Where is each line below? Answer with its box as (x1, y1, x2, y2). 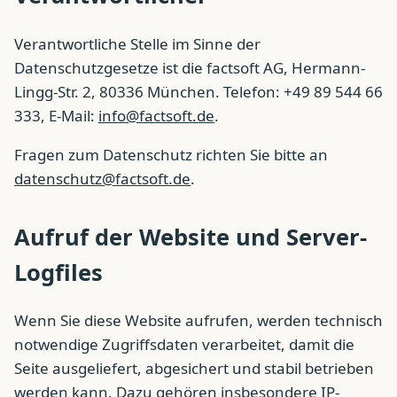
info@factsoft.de (98, 105, 214, 126)
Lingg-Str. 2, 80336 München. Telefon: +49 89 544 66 (14, 81, 383, 102)
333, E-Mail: (14, 105, 98, 126)
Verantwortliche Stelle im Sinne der (14, 33, 261, 54)
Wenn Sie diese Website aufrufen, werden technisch (14, 309, 383, 331)
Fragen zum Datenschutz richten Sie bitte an (14, 144, 328, 165)
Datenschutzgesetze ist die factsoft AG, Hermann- (14, 57, 365, 78)
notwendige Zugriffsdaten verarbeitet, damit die (14, 333, 354, 354)
